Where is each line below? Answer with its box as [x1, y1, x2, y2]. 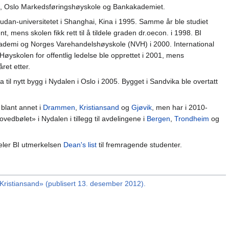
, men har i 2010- [152, 103, 208, 111]
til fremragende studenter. [97, 140, 182, 149]
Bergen [147, 114, 170, 123]
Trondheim [174, 114, 209, 123]
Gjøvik [131, 103, 152, 111]
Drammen [43, 103, 75, 111]
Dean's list [63, 140, 97, 149]
